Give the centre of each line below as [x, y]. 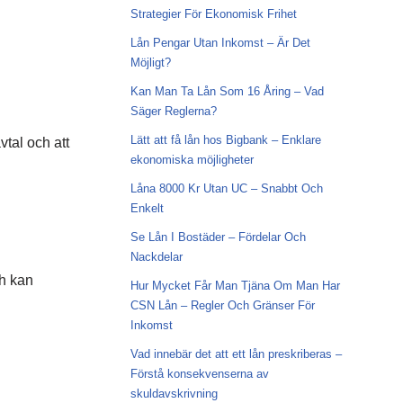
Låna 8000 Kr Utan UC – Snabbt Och [226, 188]
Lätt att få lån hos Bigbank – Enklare [225, 140]
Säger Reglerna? [173, 111]
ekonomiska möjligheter [192, 160]
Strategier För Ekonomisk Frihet [213, 14]
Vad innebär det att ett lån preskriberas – [236, 354]
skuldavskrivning [174, 394]
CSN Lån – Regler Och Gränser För [222, 305]
